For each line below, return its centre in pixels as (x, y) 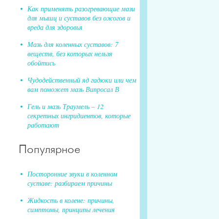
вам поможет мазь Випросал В (73, 89)
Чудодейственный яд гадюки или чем (82, 80)
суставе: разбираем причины (70, 183)
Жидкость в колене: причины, (71, 200)
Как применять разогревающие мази (81, 8)
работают (43, 125)
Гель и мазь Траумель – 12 (66, 106)
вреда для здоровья (55, 27)
